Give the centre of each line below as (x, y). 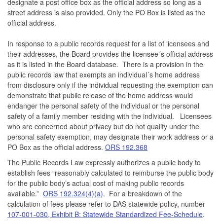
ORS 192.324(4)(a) (73, 193)
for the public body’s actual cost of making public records (96, 183)
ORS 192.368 (126, 147)
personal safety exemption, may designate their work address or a (110, 136)
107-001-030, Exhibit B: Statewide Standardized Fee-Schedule (105, 214)
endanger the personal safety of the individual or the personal (103, 105)
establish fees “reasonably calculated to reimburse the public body (110, 172)
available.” (25, 193)
